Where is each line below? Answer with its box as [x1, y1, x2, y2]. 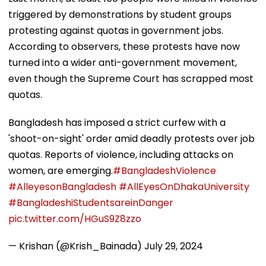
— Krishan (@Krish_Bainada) [8, 239, 144, 253]
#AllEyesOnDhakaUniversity [119, 179, 249, 194]
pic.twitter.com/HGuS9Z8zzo [8, 211, 141, 226]
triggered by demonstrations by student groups [8, 7, 232, 21]
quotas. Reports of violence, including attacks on [8, 147, 233, 161]
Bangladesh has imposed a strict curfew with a [8, 115, 226, 129]
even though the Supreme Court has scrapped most [8, 71, 254, 85]
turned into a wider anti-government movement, [8, 55, 237, 69]
